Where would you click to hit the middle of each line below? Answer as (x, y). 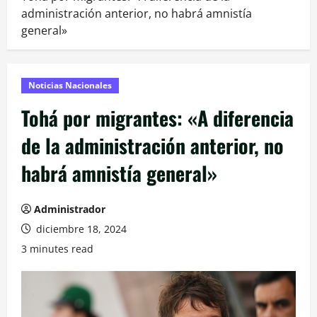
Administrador (70, 209)
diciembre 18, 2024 (80, 229)
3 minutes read (57, 248)
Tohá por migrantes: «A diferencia (157, 117)
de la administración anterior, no (152, 145)
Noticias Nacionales (70, 85)
